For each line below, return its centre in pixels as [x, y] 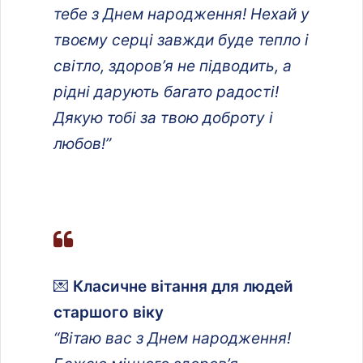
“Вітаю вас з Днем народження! [172, 338]
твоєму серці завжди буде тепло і [181, 40]
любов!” [82, 143]
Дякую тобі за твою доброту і [163, 117]
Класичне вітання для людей [183, 286]
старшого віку [109, 312]
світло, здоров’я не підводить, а [173, 66]
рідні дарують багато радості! [166, 92]
